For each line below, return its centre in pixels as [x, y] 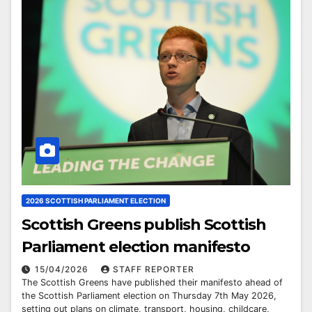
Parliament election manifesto [136, 247]
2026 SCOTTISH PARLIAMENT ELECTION [96, 200]
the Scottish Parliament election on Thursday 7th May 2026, [149, 295]
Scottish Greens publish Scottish [144, 224]
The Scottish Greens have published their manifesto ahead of [152, 282]
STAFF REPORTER [154, 269]
